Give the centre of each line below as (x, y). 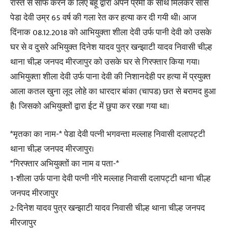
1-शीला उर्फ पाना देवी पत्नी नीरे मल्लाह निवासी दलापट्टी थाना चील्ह (110, 179)
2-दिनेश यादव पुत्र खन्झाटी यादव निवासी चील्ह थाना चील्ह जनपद (108, 208)
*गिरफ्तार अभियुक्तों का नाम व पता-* (65, 164)
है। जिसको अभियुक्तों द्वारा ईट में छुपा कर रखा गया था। (90, 106)
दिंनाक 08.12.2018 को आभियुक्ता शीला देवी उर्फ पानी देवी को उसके (111, 33)
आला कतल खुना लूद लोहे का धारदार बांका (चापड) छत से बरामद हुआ (113, 92)
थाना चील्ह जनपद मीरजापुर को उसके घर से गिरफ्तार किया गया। (105, 62)
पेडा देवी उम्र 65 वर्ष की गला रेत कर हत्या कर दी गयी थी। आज (103, 18)
